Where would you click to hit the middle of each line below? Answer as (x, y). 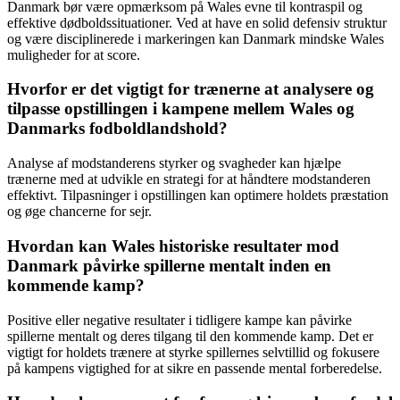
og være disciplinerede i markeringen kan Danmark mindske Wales (196, 38)
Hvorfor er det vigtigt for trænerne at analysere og (191, 89)
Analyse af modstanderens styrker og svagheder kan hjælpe (174, 163)
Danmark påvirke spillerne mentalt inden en (169, 265)
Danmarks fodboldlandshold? (117, 129)
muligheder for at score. (74, 54)
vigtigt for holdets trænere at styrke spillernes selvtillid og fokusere (193, 352)
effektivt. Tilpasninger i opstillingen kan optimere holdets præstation (198, 196)
